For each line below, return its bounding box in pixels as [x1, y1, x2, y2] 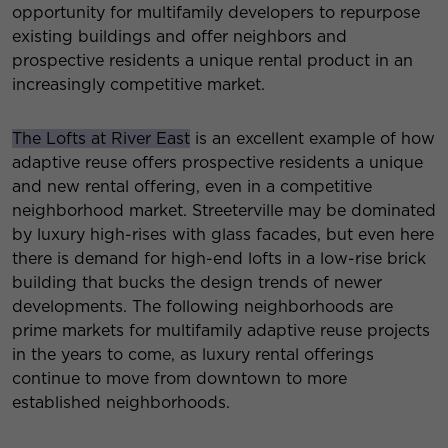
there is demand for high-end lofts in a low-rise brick [12, 249, 426, 269]
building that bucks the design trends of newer [12, 273, 382, 293]
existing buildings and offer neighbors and [12, 27, 347, 47]
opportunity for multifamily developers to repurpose [12, 3, 420, 23]
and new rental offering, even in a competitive [12, 177, 372, 197]
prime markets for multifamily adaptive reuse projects [12, 321, 430, 341]
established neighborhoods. [12, 393, 230, 413]
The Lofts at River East [12, 129, 190, 149]
